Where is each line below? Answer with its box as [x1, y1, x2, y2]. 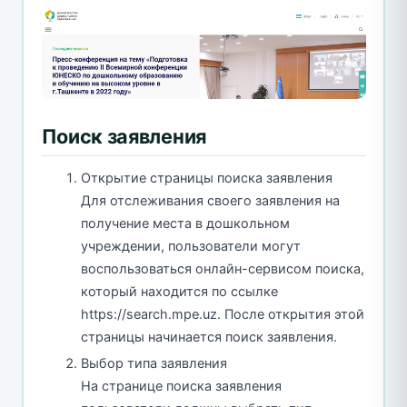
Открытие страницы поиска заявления [81, 170, 333, 187]
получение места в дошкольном [81, 215, 290, 233]
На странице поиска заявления [81, 378, 282, 395]
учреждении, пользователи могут [81, 238, 301, 255]
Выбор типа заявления [81, 355, 227, 372]
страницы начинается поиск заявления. [81, 329, 337, 346]
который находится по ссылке [81, 283, 278, 301]
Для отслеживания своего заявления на [81, 193, 340, 210]
